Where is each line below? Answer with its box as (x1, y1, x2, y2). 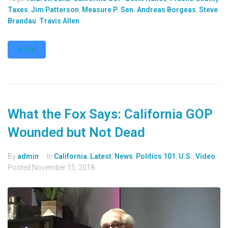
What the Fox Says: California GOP (8, 106, 213, 122)
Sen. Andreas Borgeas (121, 6, 196, 14)
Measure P (82, 6, 118, 14)
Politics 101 (136, 152, 176, 160)
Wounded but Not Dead (8, 125, 145, 140)
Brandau (8, 17, 36, 25)
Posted (8, 163, 32, 172)
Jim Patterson (31, 6, 79, 14)
